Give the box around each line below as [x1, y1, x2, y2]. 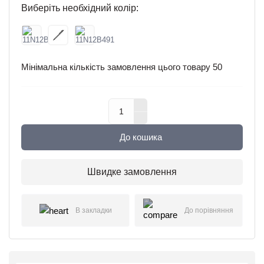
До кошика [120, 132, 162, 143]
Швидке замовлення [87, 167, 177, 177]
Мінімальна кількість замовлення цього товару [21, 62, 213, 72]
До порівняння [184, 206, 234, 215]
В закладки [75, 206, 112, 215]
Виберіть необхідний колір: [21, 3, 138, 14]
